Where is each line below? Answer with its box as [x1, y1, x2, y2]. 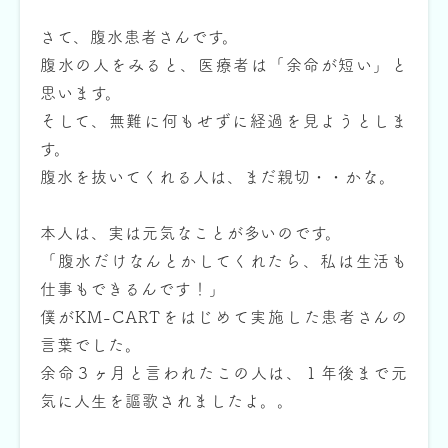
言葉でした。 [40, 337, 142, 353]
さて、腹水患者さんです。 [40, 29, 239, 45]
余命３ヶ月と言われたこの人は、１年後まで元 [40, 365, 408, 381]
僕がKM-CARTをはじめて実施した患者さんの [40, 309, 408, 325]
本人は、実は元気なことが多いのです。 [40, 225, 343, 241]
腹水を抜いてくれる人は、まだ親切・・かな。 [40, 169, 397, 185]
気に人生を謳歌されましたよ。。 [40, 393, 295, 409]
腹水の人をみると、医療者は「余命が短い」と [40, 57, 408, 73]
